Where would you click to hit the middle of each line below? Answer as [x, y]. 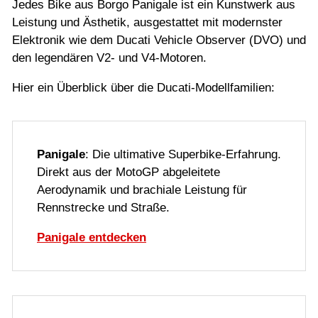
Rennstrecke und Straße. [103, 208]
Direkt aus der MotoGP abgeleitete [128, 172]
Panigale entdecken [92, 238]
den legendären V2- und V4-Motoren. [109, 58]
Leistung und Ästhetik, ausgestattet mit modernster [147, 23]
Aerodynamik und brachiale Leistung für [142, 190]
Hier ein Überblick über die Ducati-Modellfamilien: [143, 88]
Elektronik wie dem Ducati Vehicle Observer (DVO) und [159, 40]
